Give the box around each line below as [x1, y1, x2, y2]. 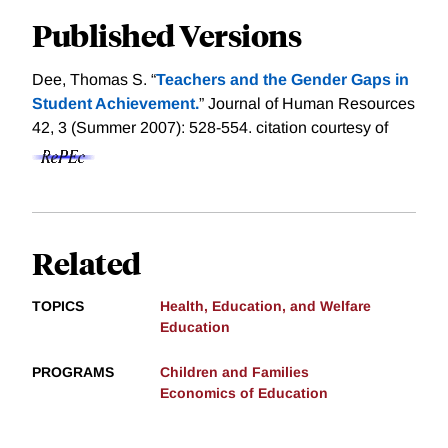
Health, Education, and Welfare [160, 297, 371, 314]
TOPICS [32, 297, 84, 314]
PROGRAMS [32, 363, 114, 380]
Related [32, 242, 141, 282]
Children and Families [160, 363, 309, 380]
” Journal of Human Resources [199, 94, 415, 112]
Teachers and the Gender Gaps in [156, 70, 409, 88]
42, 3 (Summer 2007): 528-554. [32, 118, 256, 136]
